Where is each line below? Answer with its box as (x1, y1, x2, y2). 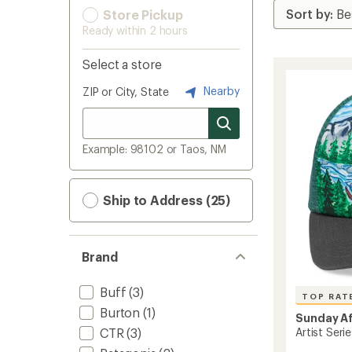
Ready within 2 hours (82, 24, 188, 37)
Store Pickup (100, 7, 183, 22)
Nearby (200, 83, 240, 97)
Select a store (82, 57, 162, 71)
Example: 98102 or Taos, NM (82, 142, 226, 156)
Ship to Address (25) (100, 192, 231, 207)
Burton (100, 305, 141, 320)
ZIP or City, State (82, 85, 170, 98)
